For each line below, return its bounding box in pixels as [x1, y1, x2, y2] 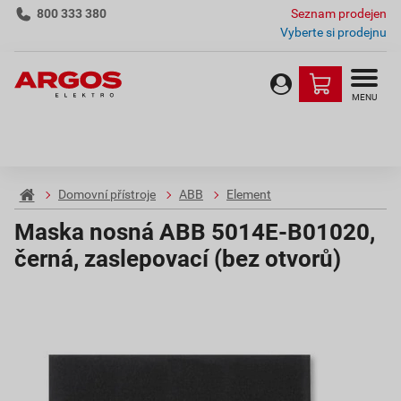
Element [226, 187, 271, 202]
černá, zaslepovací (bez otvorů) [14, 245, 341, 272]
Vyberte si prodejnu [280, 25, 387, 39]
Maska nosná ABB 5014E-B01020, [14, 218, 375, 245]
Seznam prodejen [291, 6, 387, 21]
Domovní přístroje [58, 187, 156, 202]
